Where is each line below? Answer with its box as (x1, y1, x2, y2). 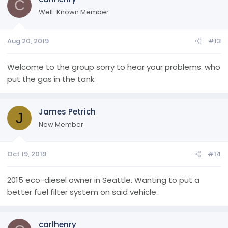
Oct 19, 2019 (7, 149, 46, 159)
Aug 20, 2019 (7, 36, 49, 46)
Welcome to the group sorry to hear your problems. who (7, 62, 220, 72)
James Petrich (39, 106, 96, 117)
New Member (39, 120, 83, 129)
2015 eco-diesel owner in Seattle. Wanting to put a (7, 174, 199, 185)
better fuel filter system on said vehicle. (7, 186, 158, 197)
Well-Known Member (39, 7, 109, 17)
